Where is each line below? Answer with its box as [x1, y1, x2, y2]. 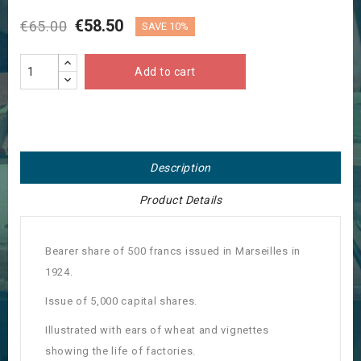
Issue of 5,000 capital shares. [45, 295, 197, 308]
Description [150, 161, 211, 175]
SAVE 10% [141, 20, 189, 33]
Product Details [139, 193, 222, 207]
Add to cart [135, 65, 196, 79]
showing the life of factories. [45, 345, 196, 358]
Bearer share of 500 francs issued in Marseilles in [45, 245, 301, 258]
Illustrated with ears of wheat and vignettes [45, 324, 269, 337]
